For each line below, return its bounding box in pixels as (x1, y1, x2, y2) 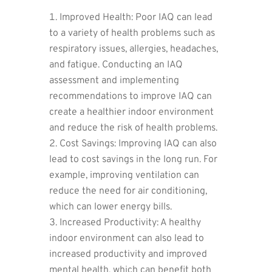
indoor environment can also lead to (49, 232, 204, 245)
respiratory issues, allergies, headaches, (49, 42, 218, 55)
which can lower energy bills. (49, 200, 172, 213)
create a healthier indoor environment (49, 106, 214, 118)
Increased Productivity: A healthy (59, 216, 201, 229)
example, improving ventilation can (49, 169, 199, 182)
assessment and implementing (49, 74, 179, 87)
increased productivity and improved (49, 248, 207, 260)
